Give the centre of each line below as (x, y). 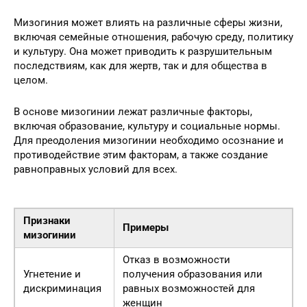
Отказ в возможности (176, 259)
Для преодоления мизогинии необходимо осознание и (149, 140)
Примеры (146, 227)
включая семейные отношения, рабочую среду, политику (153, 37)
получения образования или (193, 274)
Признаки (47, 220)
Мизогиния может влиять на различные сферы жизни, (148, 22)
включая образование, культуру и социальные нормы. (147, 126)
